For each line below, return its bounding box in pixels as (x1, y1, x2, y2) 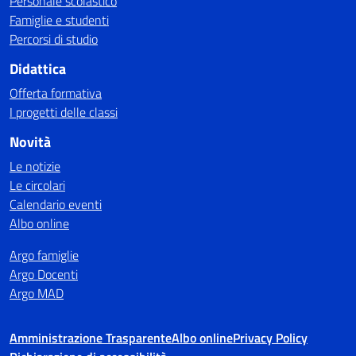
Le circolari (10, 176, 65, 195)
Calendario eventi (10, 195, 102, 215)
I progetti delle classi (10, 103, 118, 122)
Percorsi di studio (10, 29, 98, 49)
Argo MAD (10, 284, 64, 304)
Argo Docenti (10, 265, 78, 284)
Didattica (10, 58, 66, 80)
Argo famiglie (10, 246, 79, 265)
